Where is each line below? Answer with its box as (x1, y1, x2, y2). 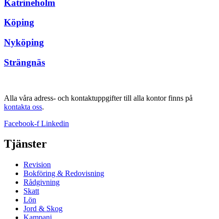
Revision (23, 160, 51, 169)
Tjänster (4, 137, 47, 151)
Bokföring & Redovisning (23, 169, 104, 178)
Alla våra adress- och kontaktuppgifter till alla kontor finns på (4, 93, 193, 102)
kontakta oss (4, 102, 42, 111)
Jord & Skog (23, 204, 63, 213)
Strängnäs (4, 57, 45, 67)
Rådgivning (23, 178, 60, 187)
